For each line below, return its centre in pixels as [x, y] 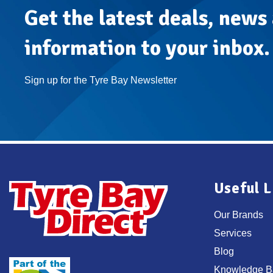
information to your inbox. [147, 48]
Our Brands [239, 215]
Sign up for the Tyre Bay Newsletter [101, 80]
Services [233, 233]
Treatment [98, 15]
